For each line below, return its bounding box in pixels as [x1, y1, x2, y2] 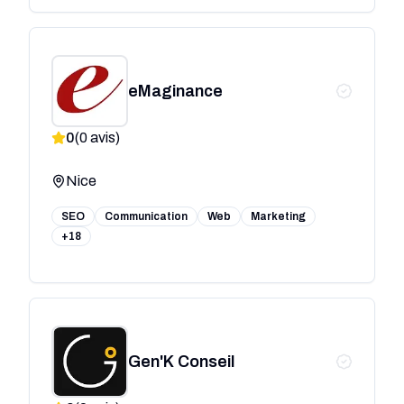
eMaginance [127, 81, 223, 100]
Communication [105, 209, 188, 223]
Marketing [251, 209, 306, 223]
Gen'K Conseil [127, 352, 234, 371]
